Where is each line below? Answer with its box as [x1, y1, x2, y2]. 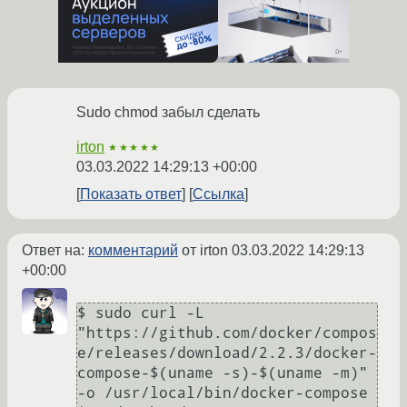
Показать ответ [80, 186, 182, 203]
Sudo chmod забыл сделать [76, 104, 260, 121]
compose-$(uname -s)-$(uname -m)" [77, 364, 368, 382]
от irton [178, 243, 232, 259]
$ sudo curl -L [77, 304, 204, 323]
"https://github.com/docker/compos [77, 324, 377, 342]
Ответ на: [22, 243, 88, 259]
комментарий [88, 243, 178, 259]
